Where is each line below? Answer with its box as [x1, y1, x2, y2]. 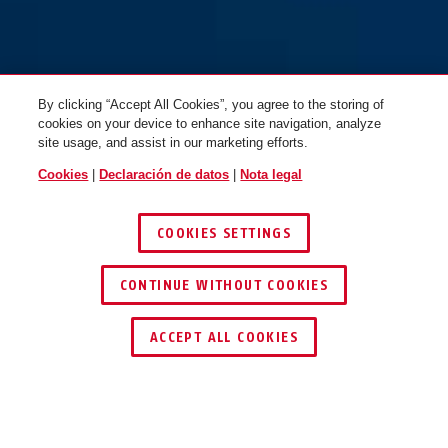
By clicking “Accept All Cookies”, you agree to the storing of [38, 97, 385, 112]
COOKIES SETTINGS [156, 225, 292, 242]
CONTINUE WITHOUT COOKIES [119, 277, 329, 294]
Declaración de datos [99, 167, 230, 182]
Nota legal [240, 167, 303, 182]
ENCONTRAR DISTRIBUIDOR [116, 306, 308, 323]
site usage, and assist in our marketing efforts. [38, 135, 309, 150]
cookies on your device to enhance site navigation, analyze [38, 116, 382, 131]
